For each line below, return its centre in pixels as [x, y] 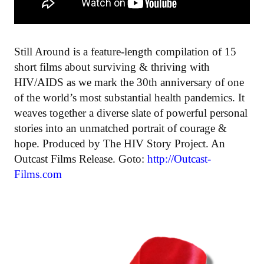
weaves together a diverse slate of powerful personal [131, 113]
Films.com [38, 174]
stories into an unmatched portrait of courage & [121, 128]
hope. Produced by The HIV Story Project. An [120, 143]
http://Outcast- [179, 159]
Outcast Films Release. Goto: [79, 159]
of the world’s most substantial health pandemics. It [129, 97]
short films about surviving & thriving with [112, 67]
